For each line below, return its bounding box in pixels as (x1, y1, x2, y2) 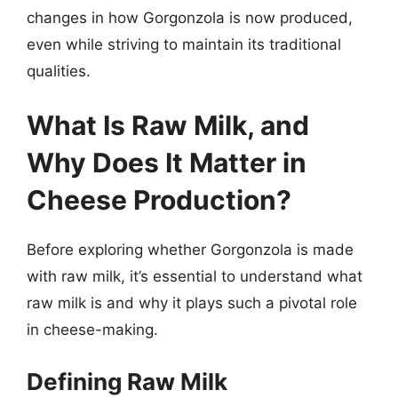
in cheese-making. (27, 321, 158, 338)
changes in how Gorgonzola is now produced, (27, 8, 353, 27)
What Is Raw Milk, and (27, 109, 309, 141)
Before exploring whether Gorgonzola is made (27, 241, 354, 259)
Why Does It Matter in (27, 147, 306, 179)
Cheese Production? (27, 184, 291, 216)
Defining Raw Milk (27, 367, 227, 395)
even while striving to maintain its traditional (27, 35, 341, 53)
